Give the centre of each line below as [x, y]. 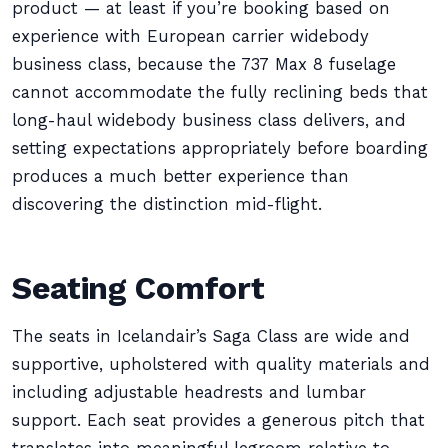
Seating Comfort [138, 288]
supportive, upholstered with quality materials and [221, 364]
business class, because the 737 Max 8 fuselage [204, 64]
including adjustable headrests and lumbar [189, 392]
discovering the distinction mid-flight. [167, 204]
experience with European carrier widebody [190, 36]
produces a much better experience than [180, 176]
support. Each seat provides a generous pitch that [218, 420]
